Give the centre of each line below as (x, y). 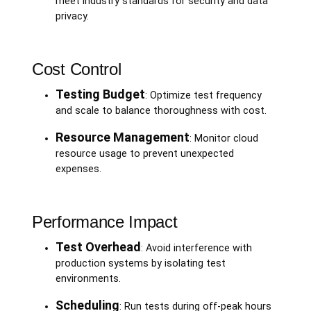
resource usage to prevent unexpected (144, 153)
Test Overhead (98, 246)
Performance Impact (105, 221)
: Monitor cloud (224, 138)
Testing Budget (100, 94)
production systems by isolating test (140, 263)
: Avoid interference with (196, 248)
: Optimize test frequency (203, 95)
